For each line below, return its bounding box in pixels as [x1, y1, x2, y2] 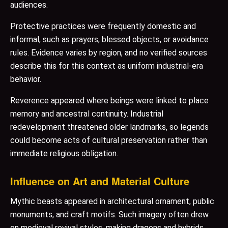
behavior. [10, 74, 41, 84]
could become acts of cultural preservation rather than [10, 135, 207, 146]
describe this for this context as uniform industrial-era [10, 61, 203, 71]
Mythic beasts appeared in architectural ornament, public [10, 196, 214, 207]
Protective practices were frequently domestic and [10, 21, 196, 32]
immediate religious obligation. [10, 149, 118, 159]
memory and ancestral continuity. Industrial [10, 109, 163, 119]
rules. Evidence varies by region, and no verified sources [10, 48, 207, 58]
